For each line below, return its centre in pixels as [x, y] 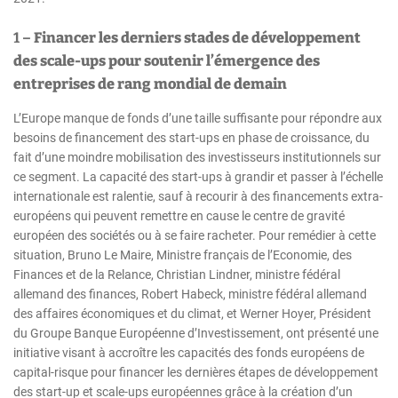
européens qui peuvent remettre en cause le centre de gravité [179, 216]
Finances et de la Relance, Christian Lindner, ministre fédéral [177, 275]
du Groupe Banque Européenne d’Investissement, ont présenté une [196, 334]
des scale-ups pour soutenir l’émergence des [167, 61]
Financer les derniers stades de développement [197, 38]
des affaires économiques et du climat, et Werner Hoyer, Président [192, 314]
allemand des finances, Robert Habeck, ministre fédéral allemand [190, 295]
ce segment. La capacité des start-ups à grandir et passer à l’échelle [198, 177]
